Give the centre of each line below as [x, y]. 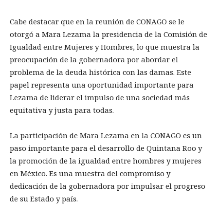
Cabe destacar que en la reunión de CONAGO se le [97, 21]
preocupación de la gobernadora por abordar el [94, 59]
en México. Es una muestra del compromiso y [90, 173]
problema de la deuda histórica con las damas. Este [100, 72]
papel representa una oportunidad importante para [102, 84]
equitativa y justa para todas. [62, 110]
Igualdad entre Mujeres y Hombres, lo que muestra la [105, 46]
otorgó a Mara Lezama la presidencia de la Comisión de [109, 34]
